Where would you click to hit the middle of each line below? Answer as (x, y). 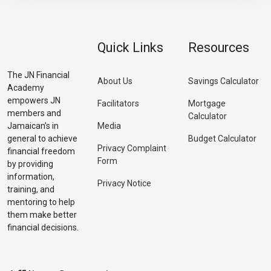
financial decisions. (43, 228)
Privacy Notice (125, 184)
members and (34, 113)
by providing (30, 164)
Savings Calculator (223, 81)
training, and (31, 190)
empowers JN (34, 101)
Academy (26, 88)
